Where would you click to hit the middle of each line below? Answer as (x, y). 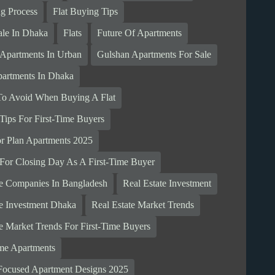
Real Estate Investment (167, 184)
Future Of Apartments (140, 33)
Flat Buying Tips (86, 12)
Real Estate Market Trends (143, 205)
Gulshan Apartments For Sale (154, 55)
